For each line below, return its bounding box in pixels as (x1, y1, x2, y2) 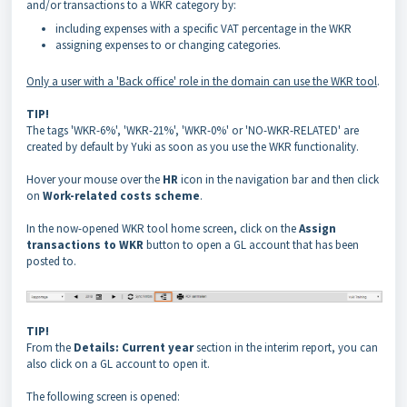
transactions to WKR (26, 237, 144, 253)
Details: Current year (74, 340, 194, 356)
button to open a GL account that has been (144, 237, 359, 253)
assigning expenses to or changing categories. (55, 37, 281, 53)
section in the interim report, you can (194, 340, 378, 356)
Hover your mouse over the (26, 172, 163, 187)
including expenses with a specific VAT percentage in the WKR (55, 21, 352, 36)
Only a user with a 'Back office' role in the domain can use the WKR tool (26, 74, 377, 89)
